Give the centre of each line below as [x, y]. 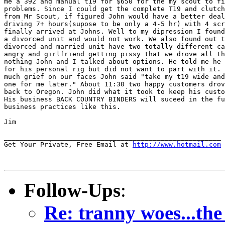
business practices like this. [62, 106]
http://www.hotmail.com [177, 144]
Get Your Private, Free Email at [68, 144]
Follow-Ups [72, 190]
